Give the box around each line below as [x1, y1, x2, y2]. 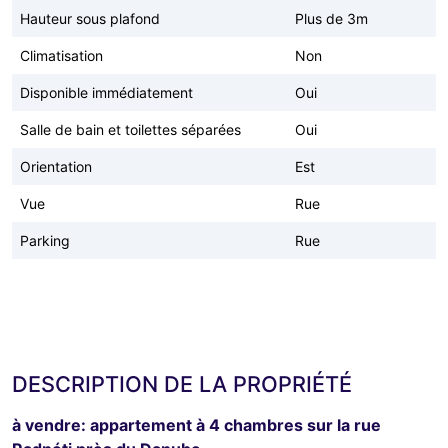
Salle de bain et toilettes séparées [20, 120, 241, 138]
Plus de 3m [295, 9, 368, 27]
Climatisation [20, 46, 103, 64]
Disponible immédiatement [20, 83, 193, 101]
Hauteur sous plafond [20, 9, 160, 27]
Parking [20, 231, 70, 249]
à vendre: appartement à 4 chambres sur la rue [12, 414, 381, 435]
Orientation [20, 157, 92, 175]
